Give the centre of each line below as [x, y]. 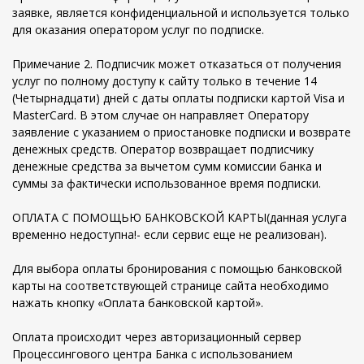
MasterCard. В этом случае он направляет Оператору [160, 115]
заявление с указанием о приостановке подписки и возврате [182, 132]
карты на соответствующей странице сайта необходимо [171, 286]
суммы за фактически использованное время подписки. [167, 183]
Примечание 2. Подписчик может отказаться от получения [177, 64]
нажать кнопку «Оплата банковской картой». [138, 303]
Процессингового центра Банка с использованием [152, 354]
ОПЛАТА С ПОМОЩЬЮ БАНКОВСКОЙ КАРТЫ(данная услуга [180, 217]
